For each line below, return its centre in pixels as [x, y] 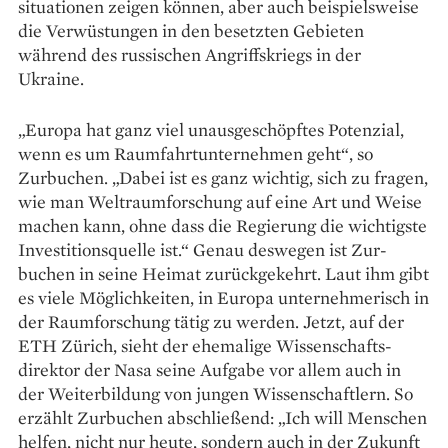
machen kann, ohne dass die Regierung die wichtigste [222, 225]
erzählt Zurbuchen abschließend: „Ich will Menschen [222, 417]
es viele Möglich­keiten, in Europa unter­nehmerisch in [223, 297]
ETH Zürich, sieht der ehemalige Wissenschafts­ [205, 345]
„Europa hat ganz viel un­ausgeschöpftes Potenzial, [211, 129]
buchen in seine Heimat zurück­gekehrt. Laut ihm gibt [223, 273]
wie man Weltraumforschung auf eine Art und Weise [220, 201]
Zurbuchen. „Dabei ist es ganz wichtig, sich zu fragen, [223, 177]
